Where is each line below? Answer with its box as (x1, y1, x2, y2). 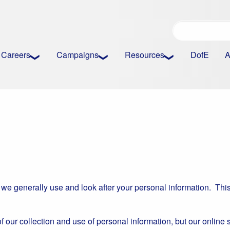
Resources (125, 49, 165, 61)
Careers (1, 49, 31, 61)
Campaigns (56, 49, 99, 61)
